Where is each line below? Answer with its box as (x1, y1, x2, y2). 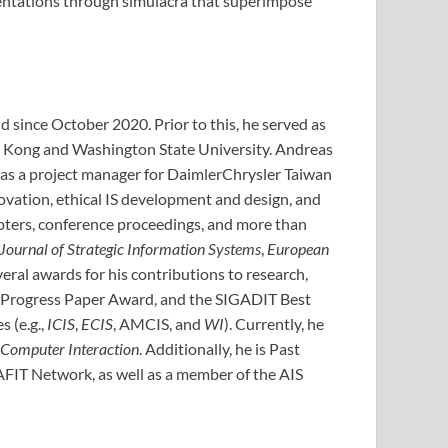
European (267, 239, 329, 259)
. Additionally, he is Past (139, 339, 300, 359)
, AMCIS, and (113, 314, 204, 334)
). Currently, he (224, 314, 324, 334)
